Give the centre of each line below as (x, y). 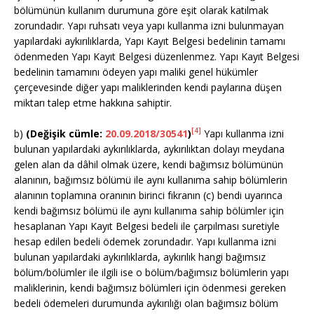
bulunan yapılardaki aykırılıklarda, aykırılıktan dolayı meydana (149, 149)
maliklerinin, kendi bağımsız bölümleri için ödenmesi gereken (150, 287)
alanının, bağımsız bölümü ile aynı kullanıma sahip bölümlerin (151, 179)
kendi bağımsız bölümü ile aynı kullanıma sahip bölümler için (149, 210)
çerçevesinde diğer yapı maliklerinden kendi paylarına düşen (148, 87)
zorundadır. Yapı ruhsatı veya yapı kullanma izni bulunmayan (149, 25)
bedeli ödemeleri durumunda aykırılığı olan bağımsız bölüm (146, 303)
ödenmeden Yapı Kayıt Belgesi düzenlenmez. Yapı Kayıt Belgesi (157, 56)
